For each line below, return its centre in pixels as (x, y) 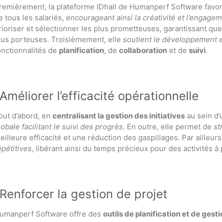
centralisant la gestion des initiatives (119, 116)
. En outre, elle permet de (168, 127)
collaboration (143, 50)
